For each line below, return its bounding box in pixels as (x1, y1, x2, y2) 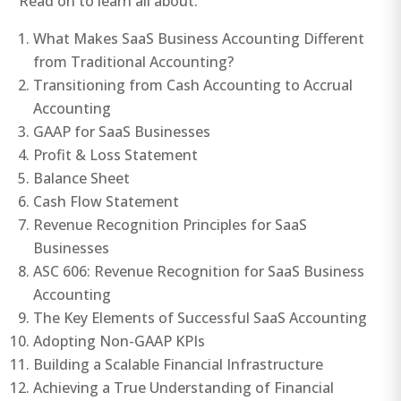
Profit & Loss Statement (33, 144, 199, 165)
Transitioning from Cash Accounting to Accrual (33, 74, 354, 95)
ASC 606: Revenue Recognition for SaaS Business (33, 260, 365, 281)
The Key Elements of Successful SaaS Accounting (33, 307, 368, 328)
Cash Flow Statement (33, 191, 180, 211)
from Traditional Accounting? (33, 51, 235, 72)
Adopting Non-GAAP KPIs (33, 330, 206, 351)
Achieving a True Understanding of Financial (33, 377, 335, 397)
